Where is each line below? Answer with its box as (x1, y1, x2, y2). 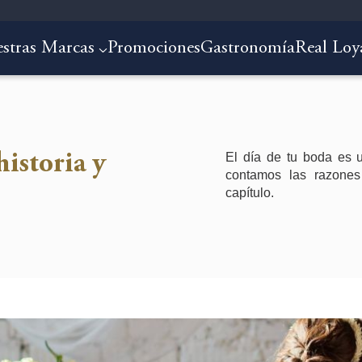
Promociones (107, 40, 200, 57)
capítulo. (225, 186, 275, 200)
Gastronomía (200, 40, 295, 57)
